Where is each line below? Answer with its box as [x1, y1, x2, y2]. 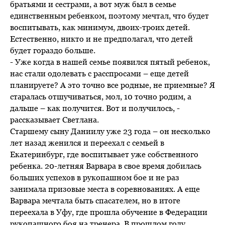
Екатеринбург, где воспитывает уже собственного [10, 149, 198, 159]
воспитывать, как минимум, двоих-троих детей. [10, 22, 190, 32]
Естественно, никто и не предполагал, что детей [10, 34, 193, 43]
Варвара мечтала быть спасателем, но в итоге [10, 195, 180, 205]
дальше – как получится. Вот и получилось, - [10, 103, 180, 113]
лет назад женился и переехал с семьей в [10, 138, 164, 147]
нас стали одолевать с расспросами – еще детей [10, 68, 189, 78]
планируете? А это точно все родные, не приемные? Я [10, 80, 215, 89]
